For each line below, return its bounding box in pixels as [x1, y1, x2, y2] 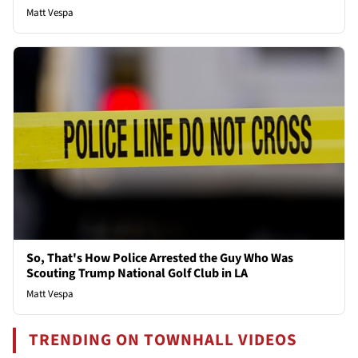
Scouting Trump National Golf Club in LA [26, 264, 248, 282]
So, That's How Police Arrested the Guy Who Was [26, 249, 293, 267]
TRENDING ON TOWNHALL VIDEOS [29, 328, 298, 352]
